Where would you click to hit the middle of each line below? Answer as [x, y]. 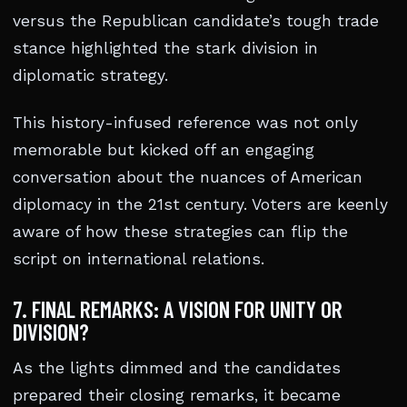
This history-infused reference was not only [185, 123]
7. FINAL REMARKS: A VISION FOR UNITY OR [178, 309]
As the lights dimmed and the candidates [177, 368]
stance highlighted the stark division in [165, 49]
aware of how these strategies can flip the [180, 232]
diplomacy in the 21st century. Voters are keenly [200, 205]
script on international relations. [139, 259]
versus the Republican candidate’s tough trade [196, 21]
